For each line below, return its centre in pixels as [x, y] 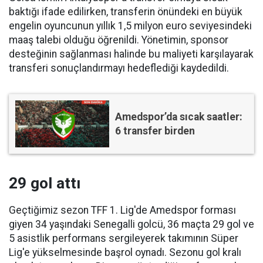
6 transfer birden [155, 131]
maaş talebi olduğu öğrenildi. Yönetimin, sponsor [119, 40]
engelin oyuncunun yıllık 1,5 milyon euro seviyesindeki [130, 26]
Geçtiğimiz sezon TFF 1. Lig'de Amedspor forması [122, 210]
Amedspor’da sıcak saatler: [179, 117]
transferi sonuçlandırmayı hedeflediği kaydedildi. [119, 68]
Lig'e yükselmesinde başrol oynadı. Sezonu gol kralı [125, 252]
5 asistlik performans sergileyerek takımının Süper [124, 238]
